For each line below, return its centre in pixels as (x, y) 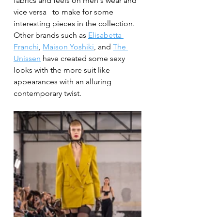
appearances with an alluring (63, 81)
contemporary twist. (48, 93)
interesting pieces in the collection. (75, 23)
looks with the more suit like (63, 70)
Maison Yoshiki (68, 46)
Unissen (27, 58)
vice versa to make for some (31, 12)
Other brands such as (51, 35)
